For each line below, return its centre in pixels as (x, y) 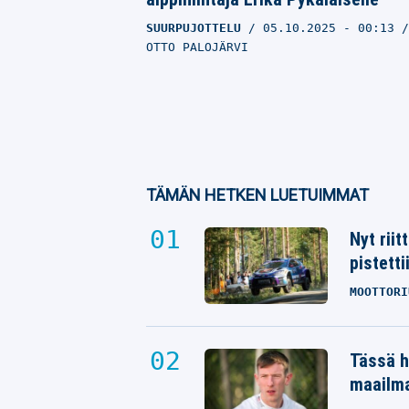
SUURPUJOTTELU (194, 28)
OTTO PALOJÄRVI (197, 47)
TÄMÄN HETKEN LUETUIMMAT (257, 195)
